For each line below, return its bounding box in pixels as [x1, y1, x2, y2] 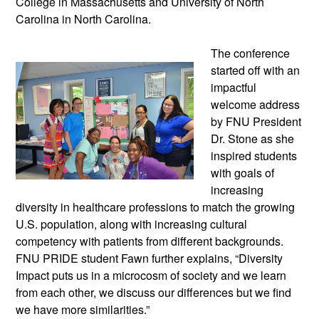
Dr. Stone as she [211, 130, 294, 147]
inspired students [211, 147, 297, 164]
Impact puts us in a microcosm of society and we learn [16, 266, 286, 283]
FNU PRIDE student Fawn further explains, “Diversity [16, 249, 283, 266]
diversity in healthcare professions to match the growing [16, 198, 295, 215]
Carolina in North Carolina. [16, 10, 151, 27]
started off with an [211, 61, 300, 78]
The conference [211, 44, 290, 61]
